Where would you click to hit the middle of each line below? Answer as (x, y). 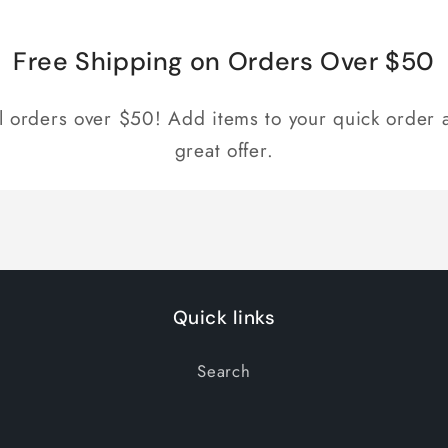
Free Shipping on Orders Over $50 (224, 62)
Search (224, 371)
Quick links (224, 318)
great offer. (224, 150)
